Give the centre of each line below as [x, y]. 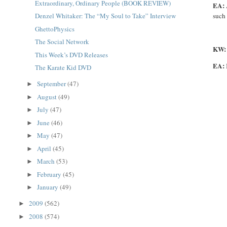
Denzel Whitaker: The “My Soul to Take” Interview [105, 16]
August [48, 97]
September [52, 84]
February [50, 174]
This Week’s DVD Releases [71, 54]
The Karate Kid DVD [63, 67]
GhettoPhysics [54, 29]
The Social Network [62, 42]
